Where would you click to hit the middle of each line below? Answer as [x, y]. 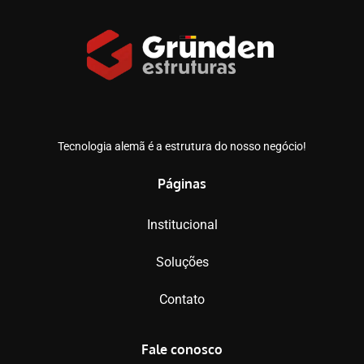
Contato [182, 299]
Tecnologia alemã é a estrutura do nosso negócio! [182, 146]
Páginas [182, 183]
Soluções [182, 262]
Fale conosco [182, 349]
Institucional [182, 224]
